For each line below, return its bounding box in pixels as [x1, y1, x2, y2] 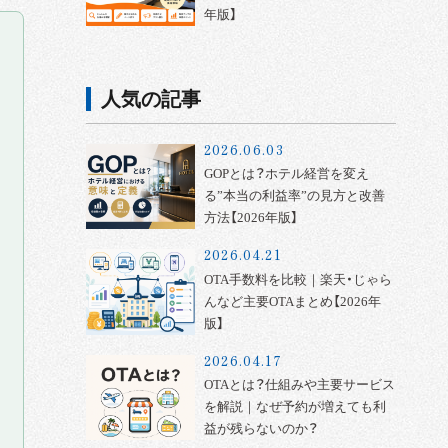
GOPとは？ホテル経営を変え [203, 166, 369, 182]
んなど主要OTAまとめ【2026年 [203, 293, 381, 309]
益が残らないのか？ [203, 421, 318, 437]
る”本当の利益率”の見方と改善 [203, 188, 385, 204]
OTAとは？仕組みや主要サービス [203, 377, 395, 393]
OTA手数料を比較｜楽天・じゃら [203, 271, 392, 287]
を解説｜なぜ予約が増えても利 [203, 399, 386, 415]
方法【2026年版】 [203, 210, 298, 226]
